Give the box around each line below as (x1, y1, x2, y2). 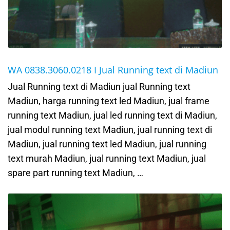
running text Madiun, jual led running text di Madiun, (8, 110, 217, 121)
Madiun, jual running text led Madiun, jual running (8, 139, 206, 150)
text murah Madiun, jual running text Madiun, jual (8, 153, 206, 164)
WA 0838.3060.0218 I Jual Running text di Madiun (8, 64, 218, 76)
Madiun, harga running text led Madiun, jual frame (8, 95, 209, 107)
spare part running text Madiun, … (8, 167, 143, 179)
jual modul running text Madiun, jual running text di (8, 124, 212, 136)
